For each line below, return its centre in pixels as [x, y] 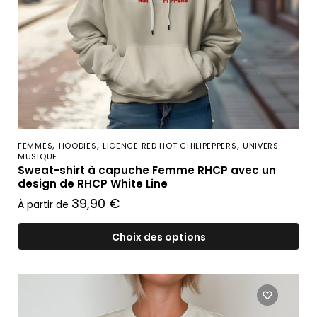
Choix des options [158, 237]
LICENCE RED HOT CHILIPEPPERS [169, 146]
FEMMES [35, 146]
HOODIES [77, 146]
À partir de [45, 204]
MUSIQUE [38, 156]
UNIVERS [260, 146]
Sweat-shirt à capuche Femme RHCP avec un [147, 170]
